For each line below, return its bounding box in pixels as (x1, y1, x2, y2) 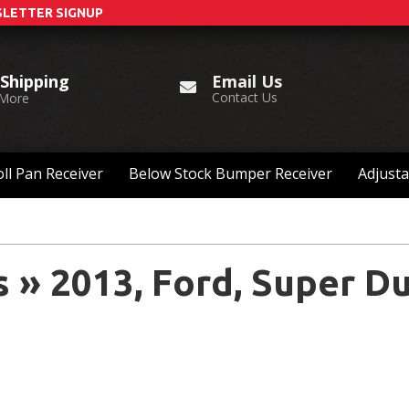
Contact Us (212, 88, 278, 106)
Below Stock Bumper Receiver (129, 163, 332, 184)
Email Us (212, 69, 283, 92)
